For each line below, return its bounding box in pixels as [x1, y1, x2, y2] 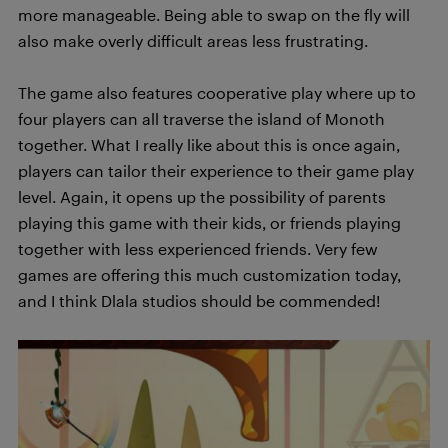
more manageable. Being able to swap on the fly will [18, 5, 410, 24]
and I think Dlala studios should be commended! [18, 291, 381, 310]
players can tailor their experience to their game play [18, 161, 414, 180]
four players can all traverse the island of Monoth [18, 109, 385, 128]
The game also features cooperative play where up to [18, 83, 416, 102]
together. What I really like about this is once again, [18, 135, 400, 154]
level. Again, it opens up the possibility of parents [18, 187, 386, 206]
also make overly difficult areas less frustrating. [18, 31, 368, 50]
